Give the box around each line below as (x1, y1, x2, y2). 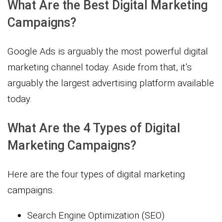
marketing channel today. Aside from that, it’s (7, 61, 192, 73)
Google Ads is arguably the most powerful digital (7, 46, 208, 57)
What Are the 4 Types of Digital (7, 121, 180, 136)
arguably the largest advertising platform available (7, 77, 214, 89)
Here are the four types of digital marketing (7, 168, 185, 180)
